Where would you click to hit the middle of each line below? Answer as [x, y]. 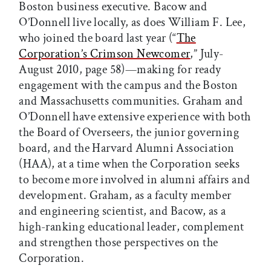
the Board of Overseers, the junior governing [129, 133]
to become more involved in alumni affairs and [135, 180]
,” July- [207, 54]
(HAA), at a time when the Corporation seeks [129, 164]
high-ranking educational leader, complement [132, 227]
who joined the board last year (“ [98, 38]
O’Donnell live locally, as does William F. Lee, [132, 23]
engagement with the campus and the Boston [129, 86]
